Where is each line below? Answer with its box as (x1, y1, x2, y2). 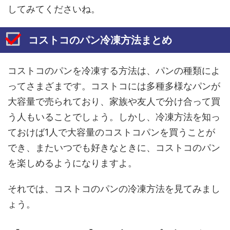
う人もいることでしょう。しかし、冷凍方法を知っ (8, 111, 220, 122)
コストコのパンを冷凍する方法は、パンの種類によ (8, 65, 220, 76)
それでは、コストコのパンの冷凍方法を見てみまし (8, 183, 220, 194)
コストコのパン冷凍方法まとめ (28, 34, 172, 46)
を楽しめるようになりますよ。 (8, 157, 137, 168)
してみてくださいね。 (8, 3, 100, 14)
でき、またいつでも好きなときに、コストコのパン (8, 142, 220, 153)
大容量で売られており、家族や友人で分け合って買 (8, 95, 220, 107)
